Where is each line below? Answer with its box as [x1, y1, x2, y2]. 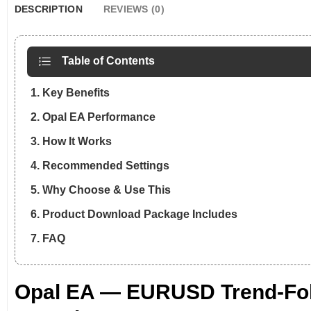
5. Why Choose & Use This [30, 184, 171, 196]
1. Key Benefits [30, 87, 110, 99]
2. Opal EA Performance [30, 111, 155, 124]
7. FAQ [30, 233, 65, 245]
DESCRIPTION [14, 3, 83, 15]
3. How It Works [30, 135, 112, 148]
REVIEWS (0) [103, 3, 165, 15]
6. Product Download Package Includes [30, 208, 237, 221]
